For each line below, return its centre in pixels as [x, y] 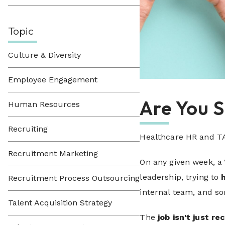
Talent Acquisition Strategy [60, 203]
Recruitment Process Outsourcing [74, 178]
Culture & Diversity [44, 55]
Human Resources [44, 104]
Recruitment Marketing [53, 153]
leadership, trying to [181, 177]
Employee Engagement [53, 80]
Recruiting [28, 129]
